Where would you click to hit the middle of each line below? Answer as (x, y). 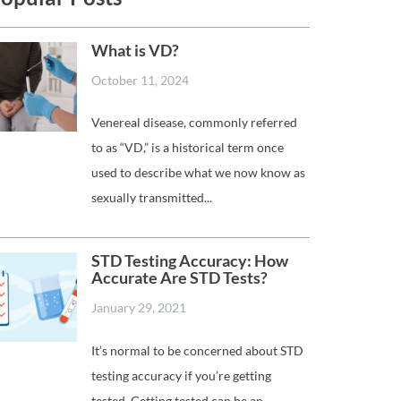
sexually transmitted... (152, 198)
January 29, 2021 (139, 308)
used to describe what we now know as (198, 173)
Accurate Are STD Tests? (179, 278)
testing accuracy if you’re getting (181, 375)
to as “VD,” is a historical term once (188, 148)
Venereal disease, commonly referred (194, 123)
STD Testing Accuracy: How (190, 261)
